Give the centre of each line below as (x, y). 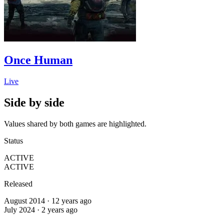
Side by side (34, 103)
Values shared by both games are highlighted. (75, 123)
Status (13, 140)
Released (18, 183)
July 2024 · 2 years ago (41, 209)
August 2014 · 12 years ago (48, 200)
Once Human (38, 60)
